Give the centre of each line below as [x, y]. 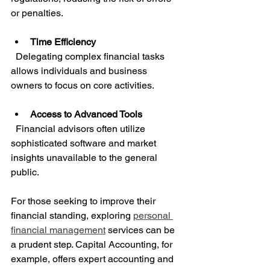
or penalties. [37, 13]
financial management [58, 230]
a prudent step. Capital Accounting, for [93, 245]
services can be [141, 230]
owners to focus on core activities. [83, 86]
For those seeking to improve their [84, 201]
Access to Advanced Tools [86, 115]
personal [153, 216]
